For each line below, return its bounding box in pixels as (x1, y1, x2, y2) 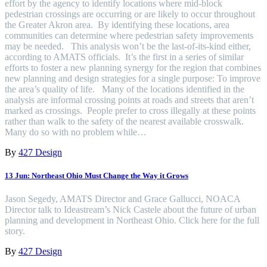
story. (5, 226, 25, 237)
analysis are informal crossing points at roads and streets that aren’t (5, 95, 254, 105)
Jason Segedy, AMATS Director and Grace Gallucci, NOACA (5, 194, 240, 204)
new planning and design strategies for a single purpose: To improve (5, 73, 260, 84)
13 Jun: (5, 171, 32, 181)
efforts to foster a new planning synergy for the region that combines (5, 63, 261, 73)
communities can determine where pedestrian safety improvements (5, 30, 253, 41)
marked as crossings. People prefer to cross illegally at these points (5, 105, 256, 116)
